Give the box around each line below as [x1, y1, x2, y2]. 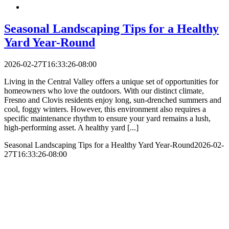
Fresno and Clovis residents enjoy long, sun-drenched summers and [4, 95, 221, 104]
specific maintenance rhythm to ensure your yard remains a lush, [4, 113, 211, 123]
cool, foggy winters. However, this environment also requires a [4, 104, 206, 113]
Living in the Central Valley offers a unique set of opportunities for [4, 77, 218, 86]
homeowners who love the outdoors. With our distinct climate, [4, 86, 204, 95]
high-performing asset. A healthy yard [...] [4, 123, 139, 132]
